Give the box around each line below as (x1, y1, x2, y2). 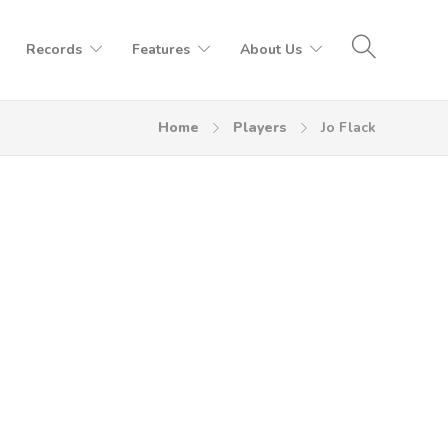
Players (233, 118, 287, 137)
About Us (240, 40, 302, 59)
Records (26, 40, 82, 59)
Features (132, 40, 190, 59)
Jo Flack (321, 118, 376, 137)
